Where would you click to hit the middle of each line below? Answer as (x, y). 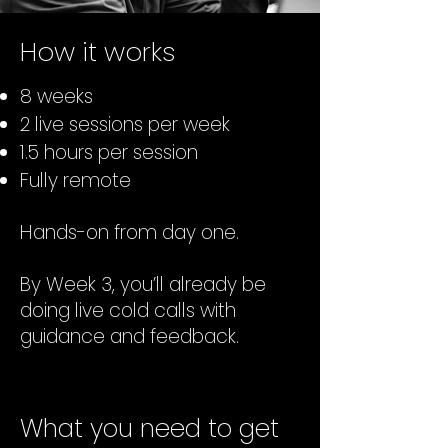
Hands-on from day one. (129, 232)
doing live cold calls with (128, 310)
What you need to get (149, 428)
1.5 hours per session (109, 152)
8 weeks (56, 96)
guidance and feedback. (129, 336)
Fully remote (75, 180)
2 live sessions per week (125, 124)
